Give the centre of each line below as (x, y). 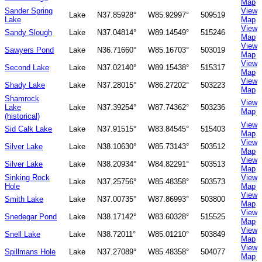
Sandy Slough (28, 33)
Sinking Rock (27, 178)
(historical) (22, 116)
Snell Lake (23, 235)
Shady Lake (25, 85)
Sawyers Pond (29, 50)
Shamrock (22, 99)
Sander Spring (29, 11)
